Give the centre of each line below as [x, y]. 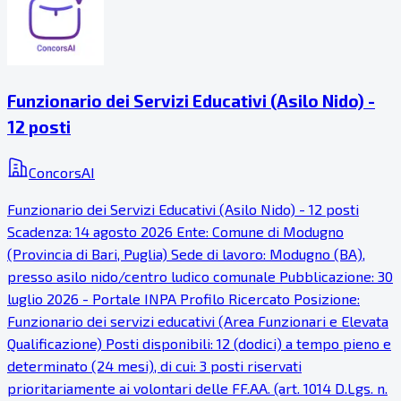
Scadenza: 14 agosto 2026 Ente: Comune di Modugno [175, 231]
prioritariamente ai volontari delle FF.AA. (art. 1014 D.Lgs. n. [197, 388]
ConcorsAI [62, 172]
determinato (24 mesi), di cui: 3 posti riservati [154, 365]
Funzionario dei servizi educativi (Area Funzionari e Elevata [198, 320]
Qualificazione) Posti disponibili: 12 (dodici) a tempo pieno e [199, 343]
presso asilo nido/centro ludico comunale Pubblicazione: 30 [200, 276]
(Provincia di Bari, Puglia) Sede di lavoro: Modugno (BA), [186, 253]
